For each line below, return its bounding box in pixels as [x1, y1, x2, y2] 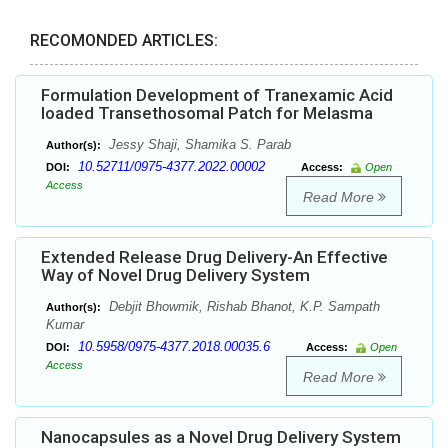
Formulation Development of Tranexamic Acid [41, 85, 393, 106]
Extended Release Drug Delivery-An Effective [41, 247, 388, 268]
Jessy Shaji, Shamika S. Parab [105, 137, 291, 153]
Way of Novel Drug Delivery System [41, 265, 310, 286]
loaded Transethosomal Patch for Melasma [41, 103, 373, 124]
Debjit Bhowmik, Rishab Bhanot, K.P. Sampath [105, 299, 380, 315]
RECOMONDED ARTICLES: [30, 31, 218, 51]
